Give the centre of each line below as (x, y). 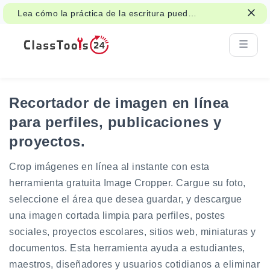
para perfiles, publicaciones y (115, 122)
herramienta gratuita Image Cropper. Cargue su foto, (127, 183)
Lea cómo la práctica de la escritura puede (105, 13)
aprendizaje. (43, 39)
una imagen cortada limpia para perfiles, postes (117, 215)
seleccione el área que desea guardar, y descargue (126, 199)
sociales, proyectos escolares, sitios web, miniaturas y (133, 232)
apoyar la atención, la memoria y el (90, 26)
